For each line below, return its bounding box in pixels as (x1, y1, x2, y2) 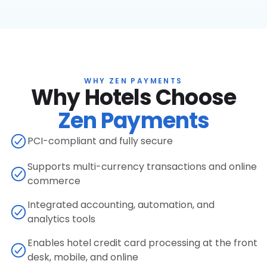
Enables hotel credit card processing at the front (27, 236, 257, 250)
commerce (27, 174, 80, 188)
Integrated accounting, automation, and (27, 198, 215, 212)
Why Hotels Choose (31, 82, 236, 113)
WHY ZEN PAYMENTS (84, 76, 183, 86)
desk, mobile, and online (27, 250, 138, 264)
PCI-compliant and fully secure (27, 134, 173, 148)
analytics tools (27, 212, 95, 226)
